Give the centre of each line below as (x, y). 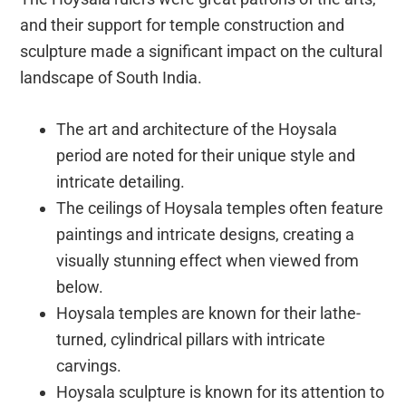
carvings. (89, 365)
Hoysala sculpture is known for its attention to (221, 391)
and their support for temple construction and (183, 24)
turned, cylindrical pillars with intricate (191, 339)
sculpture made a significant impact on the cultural (202, 51)
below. (80, 286)
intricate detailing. (121, 181)
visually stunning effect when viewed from (208, 260)
